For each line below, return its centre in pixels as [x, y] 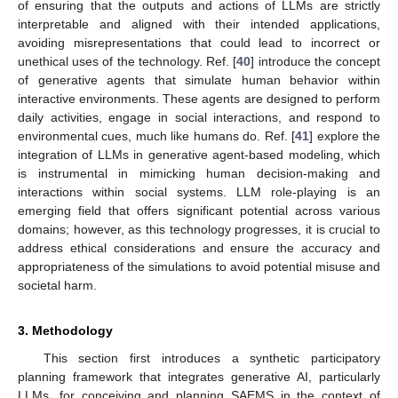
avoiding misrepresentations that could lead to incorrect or [199, 43]
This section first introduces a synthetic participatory [211, 358]
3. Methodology [65, 331]
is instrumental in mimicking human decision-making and [199, 174]
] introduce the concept [316, 62]
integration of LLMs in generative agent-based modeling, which [199, 155]
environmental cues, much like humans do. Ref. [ [157, 136]
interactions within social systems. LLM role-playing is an [199, 192]
